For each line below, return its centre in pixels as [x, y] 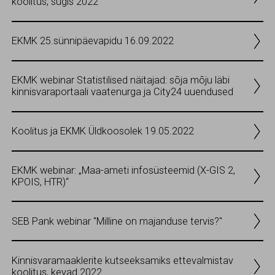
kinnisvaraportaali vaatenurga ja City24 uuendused [122, 92]
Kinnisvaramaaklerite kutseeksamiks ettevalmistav [122, 260]
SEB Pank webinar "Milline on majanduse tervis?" [117, 221]
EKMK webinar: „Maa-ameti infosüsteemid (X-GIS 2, [123, 171]
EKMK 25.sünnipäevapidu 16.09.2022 [93, 41]
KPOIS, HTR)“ [40, 182]
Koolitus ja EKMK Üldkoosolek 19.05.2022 [103, 131]
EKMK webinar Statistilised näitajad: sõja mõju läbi [121, 80]
